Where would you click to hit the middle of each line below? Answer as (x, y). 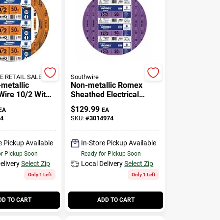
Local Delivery (102, 163)
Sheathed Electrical (105, 95)
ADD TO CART (116, 200)
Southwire (85, 77)
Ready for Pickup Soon (111, 153)
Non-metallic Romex (107, 85)
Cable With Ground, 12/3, (115, 104)
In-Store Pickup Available (119, 143)
